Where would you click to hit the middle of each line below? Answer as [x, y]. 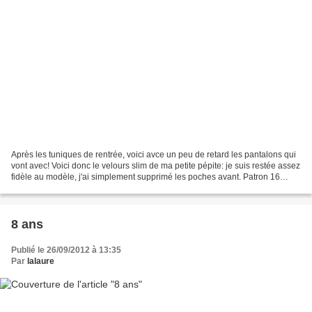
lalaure [41, 262]
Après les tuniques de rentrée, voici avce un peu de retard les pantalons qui [154, 155]
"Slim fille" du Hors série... [60, 188]
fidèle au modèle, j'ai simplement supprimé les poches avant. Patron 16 [146, 177]
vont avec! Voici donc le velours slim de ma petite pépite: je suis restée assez [156, 166]
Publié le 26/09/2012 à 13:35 [66, 250]
